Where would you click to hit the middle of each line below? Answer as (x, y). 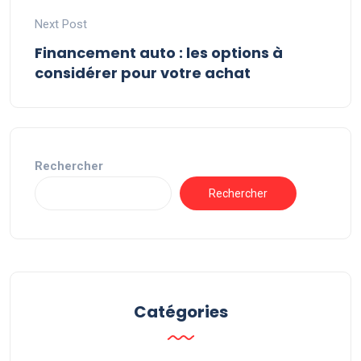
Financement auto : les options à (159, 53)
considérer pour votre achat (143, 73)
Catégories (180, 312)
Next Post (61, 25)
